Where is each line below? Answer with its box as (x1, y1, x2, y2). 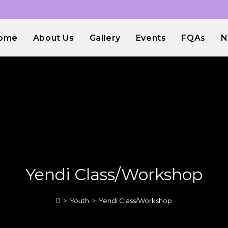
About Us (33, 33, 74, 43)
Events (135, 33, 166, 43)
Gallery (89, 33, 121, 43)
